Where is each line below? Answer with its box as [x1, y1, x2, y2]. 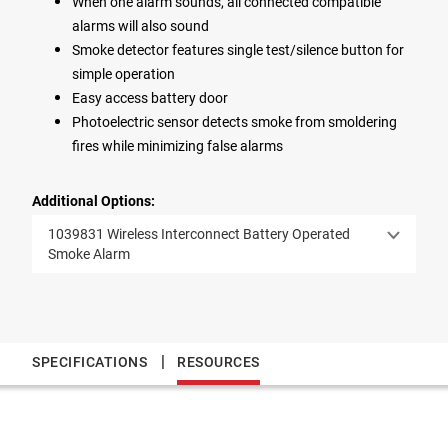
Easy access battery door [72, 88, 228, 107]
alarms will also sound [72, 16, 209, 35]
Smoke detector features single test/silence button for [72, 40, 404, 59]
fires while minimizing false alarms [72, 136, 283, 155]
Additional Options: [32, 191, 155, 210]
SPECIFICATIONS [32, 352, 147, 371]
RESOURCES [177, 352, 260, 371]
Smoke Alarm [48, 244, 130, 263]
